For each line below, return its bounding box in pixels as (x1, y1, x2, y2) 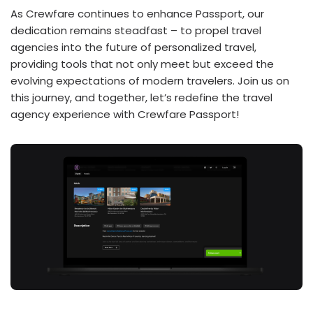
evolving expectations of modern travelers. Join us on (10, 73, 289, 88)
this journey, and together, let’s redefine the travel (10, 90, 272, 105)
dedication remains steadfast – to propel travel (10, 23, 261, 38)
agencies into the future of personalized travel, (10, 40, 256, 54)
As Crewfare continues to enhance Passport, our (10, 6, 264, 21)
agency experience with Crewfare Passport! (10, 107, 239, 122)
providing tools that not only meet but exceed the (10, 57, 274, 71)
